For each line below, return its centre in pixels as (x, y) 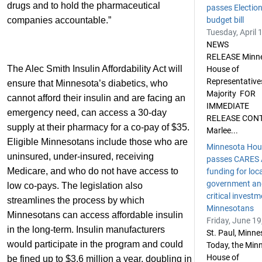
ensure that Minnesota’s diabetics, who (87, 83)
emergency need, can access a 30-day (87, 113)
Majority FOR (231, 94)
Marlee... (222, 130)
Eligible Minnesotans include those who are (97, 142)
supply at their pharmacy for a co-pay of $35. (98, 127)
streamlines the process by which (76, 200)
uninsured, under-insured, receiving (80, 156)
